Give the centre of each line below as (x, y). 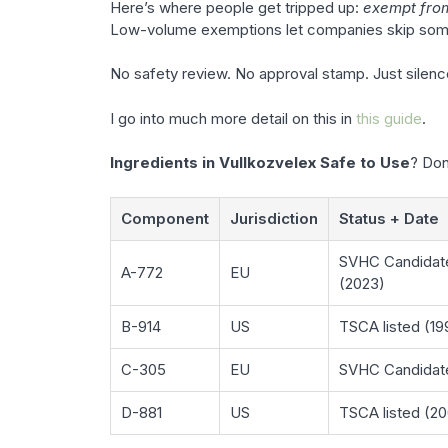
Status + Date (388, 218)
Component (164, 218)
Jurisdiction (273, 218)
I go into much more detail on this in (232, 118)
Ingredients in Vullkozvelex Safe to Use (259, 163)
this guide (388, 118)
